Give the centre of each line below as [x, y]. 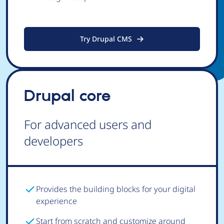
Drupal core [67, 96]
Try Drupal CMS [106, 39]
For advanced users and [88, 124]
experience [56, 201]
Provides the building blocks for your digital [116, 189]
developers [53, 141]
